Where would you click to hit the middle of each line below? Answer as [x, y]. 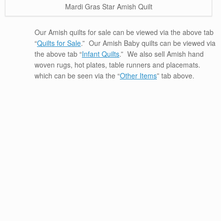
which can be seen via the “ [77, 76]
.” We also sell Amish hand [162, 54]
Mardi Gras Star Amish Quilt [109, 7]
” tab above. [176, 76]
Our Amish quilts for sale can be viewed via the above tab [124, 32]
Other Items [138, 76]
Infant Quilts [101, 54]
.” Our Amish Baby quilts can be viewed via [148, 43]
